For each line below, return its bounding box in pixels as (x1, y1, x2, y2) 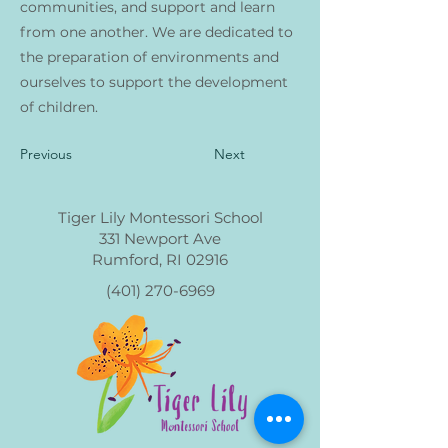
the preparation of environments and (20, 48, 279, 66)
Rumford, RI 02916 (92, 250, 228, 269)
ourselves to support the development (20, 73, 288, 91)
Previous (20, 145, 72, 163)
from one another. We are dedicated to (20, 23, 293, 41)
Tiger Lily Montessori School (57, 208, 263, 227)
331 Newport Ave (99, 229, 221, 248)
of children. (20, 98, 98, 116)
